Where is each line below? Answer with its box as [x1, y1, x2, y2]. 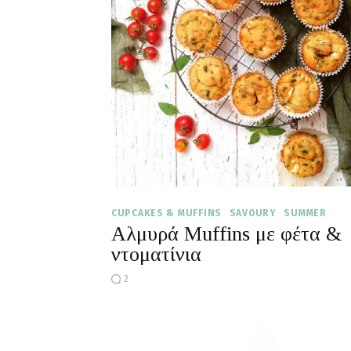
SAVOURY [229, 207, 277, 219]
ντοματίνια [111, 242, 201, 266]
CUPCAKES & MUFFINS [111, 207, 222, 219]
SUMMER [284, 207, 327, 219]
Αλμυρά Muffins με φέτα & [111, 222, 342, 245]
